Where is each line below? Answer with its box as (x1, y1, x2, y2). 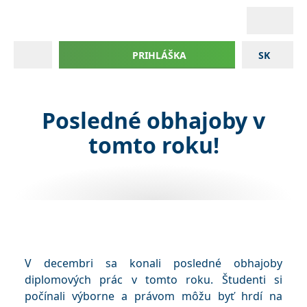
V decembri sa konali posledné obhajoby (25, 256, 282, 271)
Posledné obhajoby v (42, 106, 265, 135)
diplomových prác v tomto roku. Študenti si (25, 272, 282, 287)
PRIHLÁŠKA (132, 48, 186, 62)
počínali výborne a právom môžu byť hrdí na (25, 288, 282, 304)
